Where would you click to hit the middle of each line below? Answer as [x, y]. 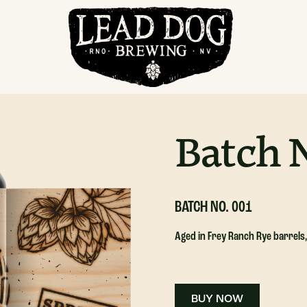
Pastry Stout [201, 81]
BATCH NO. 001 [214, 208]
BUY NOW [218, 299]
